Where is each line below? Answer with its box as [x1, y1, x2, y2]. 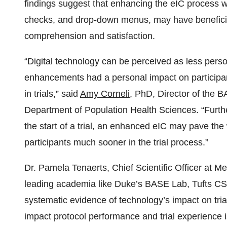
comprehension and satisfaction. [24, 31, 155, 41]
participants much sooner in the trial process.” [24, 137, 208, 147]
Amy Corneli [80, 89, 130, 99]
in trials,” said [24, 89, 80, 99]
